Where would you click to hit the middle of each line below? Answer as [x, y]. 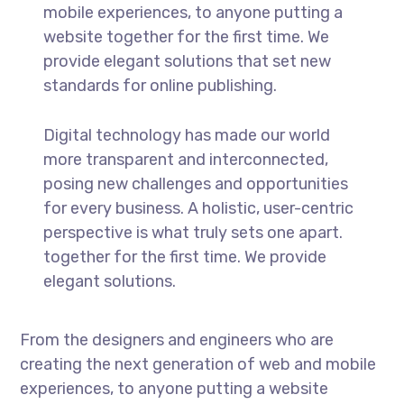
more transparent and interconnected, [185, 159]
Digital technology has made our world [186, 135]
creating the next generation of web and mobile [198, 364]
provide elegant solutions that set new [187, 61]
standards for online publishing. [160, 85]
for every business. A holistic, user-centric [198, 208]
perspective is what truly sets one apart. [193, 232]
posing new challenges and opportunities [195, 184]
